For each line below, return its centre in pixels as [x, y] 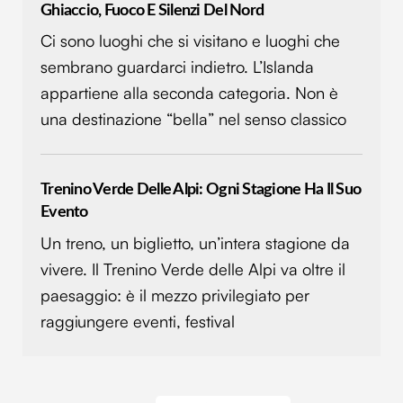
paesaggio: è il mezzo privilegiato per [175, 295]
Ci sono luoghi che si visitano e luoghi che [190, 40]
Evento [64, 212]
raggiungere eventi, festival [138, 321]
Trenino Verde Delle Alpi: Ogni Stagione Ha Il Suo [201, 190]
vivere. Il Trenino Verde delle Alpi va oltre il [193, 269]
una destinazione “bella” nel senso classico [193, 118]
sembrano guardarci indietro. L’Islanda [177, 66]
